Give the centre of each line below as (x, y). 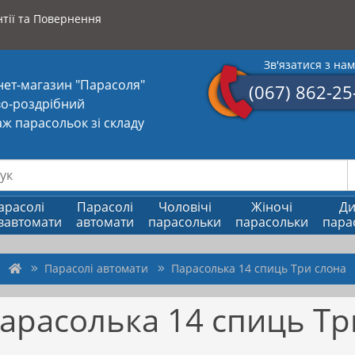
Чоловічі (185, 206)
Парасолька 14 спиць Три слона (259, 268)
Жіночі (272, 206)
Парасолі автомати (96, 268)
